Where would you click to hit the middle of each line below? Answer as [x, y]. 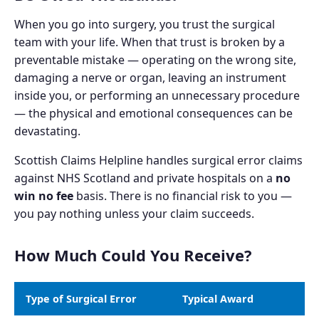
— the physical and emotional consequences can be [153, 114]
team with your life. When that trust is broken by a [150, 42]
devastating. [47, 131]
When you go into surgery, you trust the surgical [145, 25]
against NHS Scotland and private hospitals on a [145, 178]
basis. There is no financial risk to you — [183, 196]
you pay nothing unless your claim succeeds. [134, 214]
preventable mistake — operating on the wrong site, [155, 60]
